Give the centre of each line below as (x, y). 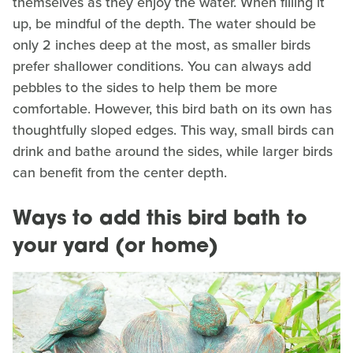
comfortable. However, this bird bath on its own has (172, 108)
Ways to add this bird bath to (160, 219)
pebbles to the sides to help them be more (145, 87)
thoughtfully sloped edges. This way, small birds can (173, 130)
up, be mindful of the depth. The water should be (164, 23)
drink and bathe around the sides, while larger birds (173, 151)
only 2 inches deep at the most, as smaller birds (162, 45)
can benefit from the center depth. (120, 172)
